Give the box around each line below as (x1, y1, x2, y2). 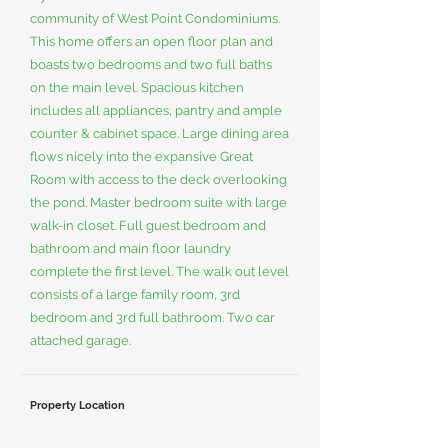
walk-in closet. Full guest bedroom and (30, 218, 266, 233)
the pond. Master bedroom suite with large (30, 195, 287, 210)
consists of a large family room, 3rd (30, 287, 240, 302)
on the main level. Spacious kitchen (30, 80, 244, 95)
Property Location (30, 399, 125, 412)
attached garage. (30, 333, 131, 348)
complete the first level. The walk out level (30, 264, 289, 279)
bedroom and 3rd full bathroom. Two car (30, 310, 275, 325)
